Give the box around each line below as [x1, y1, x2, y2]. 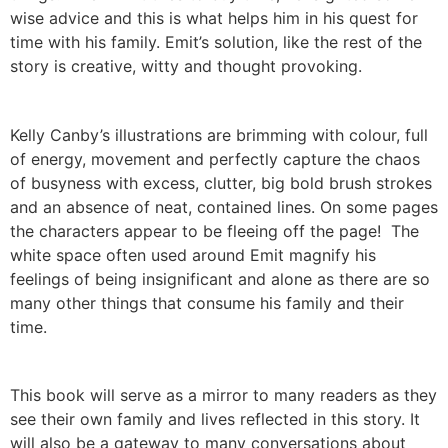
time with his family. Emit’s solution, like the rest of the [10, 32, 422, 53]
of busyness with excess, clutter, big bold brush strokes [10, 172, 432, 193]
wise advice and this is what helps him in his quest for [10, 8, 418, 29]
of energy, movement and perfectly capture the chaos [10, 148, 420, 169]
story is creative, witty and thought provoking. [10, 56, 362, 77]
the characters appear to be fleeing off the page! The [10, 220, 419, 241]
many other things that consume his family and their [10, 292, 404, 313]
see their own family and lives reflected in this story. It [10, 409, 420, 430]
